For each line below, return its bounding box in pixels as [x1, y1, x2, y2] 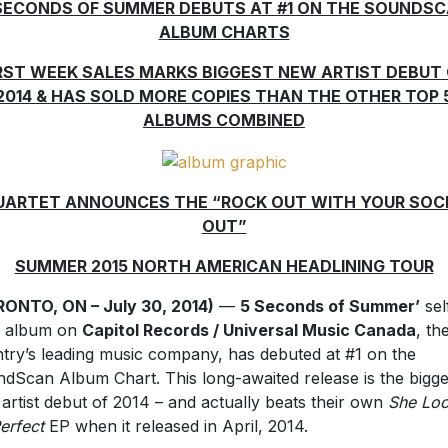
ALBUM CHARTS [158, 22, 290, 43]
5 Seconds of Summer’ [239, 296, 420, 317]
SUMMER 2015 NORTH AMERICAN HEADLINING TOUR [14, 256, 434, 277]
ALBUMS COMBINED [143, 110, 305, 131]
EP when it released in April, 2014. [48, 416, 308, 437]
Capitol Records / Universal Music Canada [81, 320, 416, 341]
